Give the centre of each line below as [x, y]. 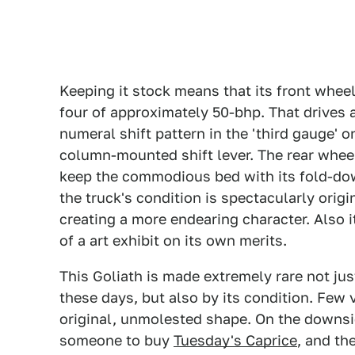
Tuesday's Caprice [235, 340]
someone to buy [116, 340]
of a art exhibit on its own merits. [173, 240]
